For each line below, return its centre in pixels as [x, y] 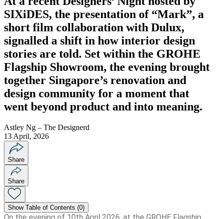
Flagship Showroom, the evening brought [107, 67]
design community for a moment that [97, 94]
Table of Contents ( [51, 208]
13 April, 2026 [26, 136]
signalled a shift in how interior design [99, 41]
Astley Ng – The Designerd [47, 128]
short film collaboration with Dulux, [94, 28]
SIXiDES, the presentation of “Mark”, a [104, 14]
